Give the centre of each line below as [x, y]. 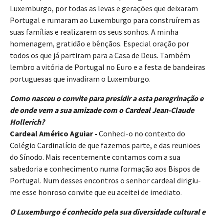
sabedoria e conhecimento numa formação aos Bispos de [105, 169]
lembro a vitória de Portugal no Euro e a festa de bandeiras [108, 67]
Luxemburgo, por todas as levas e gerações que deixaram [104, 9]
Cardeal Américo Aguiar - [54, 134]
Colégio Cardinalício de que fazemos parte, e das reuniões [105, 145]
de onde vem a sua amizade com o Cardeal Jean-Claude [102, 110]
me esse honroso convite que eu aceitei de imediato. [96, 192]
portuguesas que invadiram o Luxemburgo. [80, 79]
